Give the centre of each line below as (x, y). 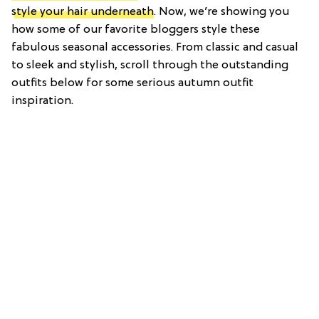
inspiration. (42, 101)
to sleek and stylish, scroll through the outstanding (150, 66)
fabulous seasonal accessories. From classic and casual (155, 48)
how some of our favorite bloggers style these (136, 30)
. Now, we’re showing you (221, 12)
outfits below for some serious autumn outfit (132, 84)
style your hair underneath (83, 12)
